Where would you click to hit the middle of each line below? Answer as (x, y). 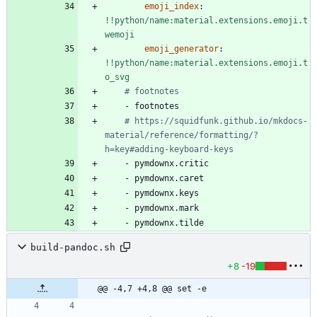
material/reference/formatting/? (181, 136)
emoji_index (172, 7)
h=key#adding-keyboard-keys (169, 150)
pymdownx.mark (167, 208)
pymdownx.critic (172, 164)
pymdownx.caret (169, 179)
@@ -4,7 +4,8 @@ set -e (152, 289)
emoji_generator (181, 49)
